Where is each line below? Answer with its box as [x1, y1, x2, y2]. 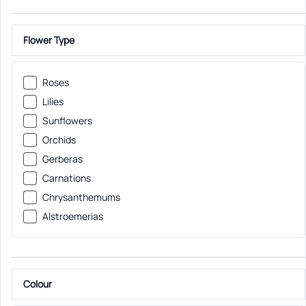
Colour [23, 277, 52, 290]
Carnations [42, 171, 91, 184]
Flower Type [23, 33, 74, 46]
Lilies [42, 95, 64, 108]
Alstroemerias [42, 210, 103, 223]
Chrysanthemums [42, 191, 120, 204]
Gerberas [42, 152, 83, 165]
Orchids [42, 133, 76, 146]
